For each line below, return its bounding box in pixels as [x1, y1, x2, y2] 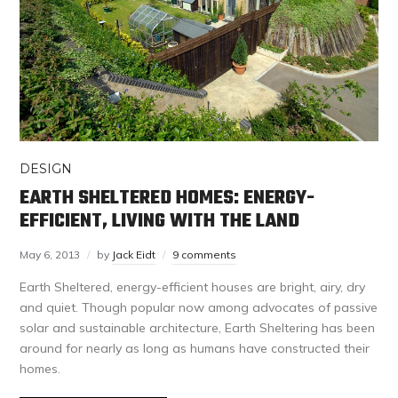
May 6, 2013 [20, 248, 81, 262]
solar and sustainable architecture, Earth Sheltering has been [20, 320, 376, 337]
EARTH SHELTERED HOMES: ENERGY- [20, 183, 315, 214]
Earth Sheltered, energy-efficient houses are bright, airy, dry [20, 279, 366, 296]
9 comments [172, 248, 237, 262]
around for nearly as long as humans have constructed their [20, 340, 370, 357]
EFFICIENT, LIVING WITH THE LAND [20, 206, 300, 237]
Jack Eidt [112, 248, 156, 262]
